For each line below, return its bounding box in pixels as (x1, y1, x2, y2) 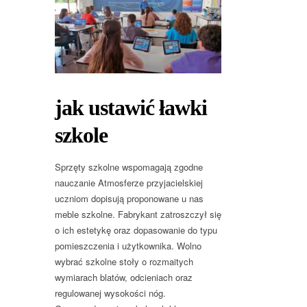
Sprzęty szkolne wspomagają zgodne (55, 160, 203, 174)
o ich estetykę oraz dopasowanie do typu (55, 223, 217, 237)
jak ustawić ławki (55, 95, 207, 121)
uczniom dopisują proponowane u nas (55, 192, 204, 206)
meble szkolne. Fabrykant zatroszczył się (55, 208, 221, 221)
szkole (55, 123, 108, 148)
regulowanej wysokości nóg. (55, 286, 166, 300)
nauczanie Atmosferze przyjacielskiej (55, 176, 203, 190)
